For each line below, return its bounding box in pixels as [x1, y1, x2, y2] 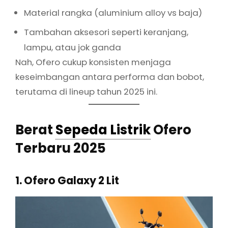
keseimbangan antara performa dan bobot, [15, 70, 204, 83]
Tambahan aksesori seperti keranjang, [24, 25, 188, 38]
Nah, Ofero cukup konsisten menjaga [15, 55, 171, 68]
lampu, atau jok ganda [24, 41, 121, 53]
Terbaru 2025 [15, 139, 106, 158]
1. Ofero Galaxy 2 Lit [15, 173, 119, 188]
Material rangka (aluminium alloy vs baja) [24, 6, 202, 19]
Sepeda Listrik [55, 121, 151, 139]
